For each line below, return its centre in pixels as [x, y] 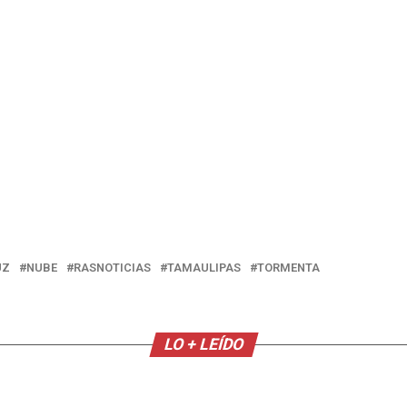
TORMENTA [288, 268]
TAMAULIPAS [204, 268]
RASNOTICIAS [112, 268]
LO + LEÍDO [203, 345]
